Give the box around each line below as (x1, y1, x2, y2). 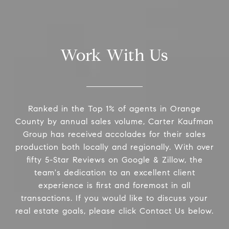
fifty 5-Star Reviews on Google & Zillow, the (26, 155, 203, 165)
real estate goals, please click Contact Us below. (15, 206, 214, 216)
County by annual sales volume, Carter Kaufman (15, 117, 214, 127)
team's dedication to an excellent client (34, 168, 195, 178)
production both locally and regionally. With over (15, 142, 214, 152)
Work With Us (60, 45, 169, 66)
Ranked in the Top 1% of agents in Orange (28, 104, 201, 114)
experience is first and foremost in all (38, 180, 191, 191)
